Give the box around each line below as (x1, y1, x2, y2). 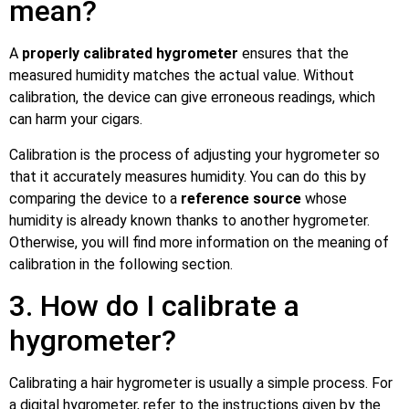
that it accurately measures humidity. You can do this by (9, 167, 366, 185)
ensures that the (238, 45, 349, 63)
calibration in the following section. (9, 255, 233, 273)
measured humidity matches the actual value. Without (9, 67, 354, 85)
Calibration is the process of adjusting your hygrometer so (9, 145, 380, 163)
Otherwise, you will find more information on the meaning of (9, 233, 389, 251)
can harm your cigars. (9, 110, 142, 129)
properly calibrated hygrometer (22, 45, 238, 63)
